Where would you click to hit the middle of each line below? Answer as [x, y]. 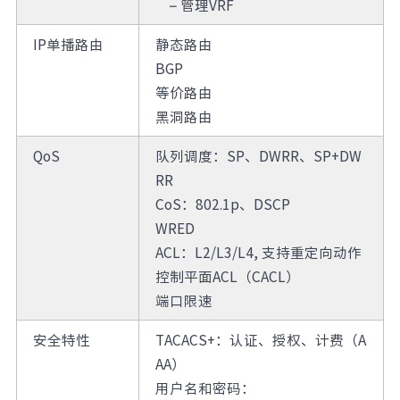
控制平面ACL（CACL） [227, 276]
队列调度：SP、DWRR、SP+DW [258, 155]
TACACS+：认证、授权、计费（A [260, 339]
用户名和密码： [205, 387]
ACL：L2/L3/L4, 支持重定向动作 [258, 252]
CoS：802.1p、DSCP [222, 204]
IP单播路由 [68, 44]
